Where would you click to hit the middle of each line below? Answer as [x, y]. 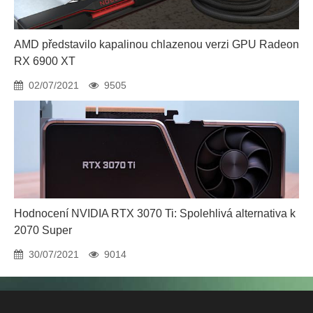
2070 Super [43, 230]
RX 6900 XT [45, 61]
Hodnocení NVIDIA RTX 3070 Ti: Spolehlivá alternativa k [155, 213]
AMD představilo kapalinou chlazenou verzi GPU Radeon [156, 44]
